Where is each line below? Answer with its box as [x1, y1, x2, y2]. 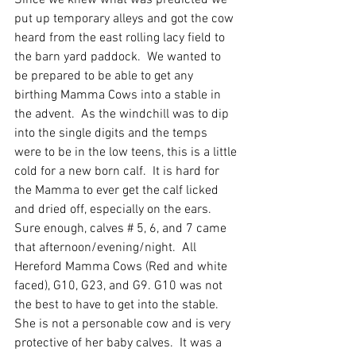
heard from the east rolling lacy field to [14, 30, 228, 47]
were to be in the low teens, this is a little [14, 145, 240, 161]
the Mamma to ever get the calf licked [14, 183, 222, 199]
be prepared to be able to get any [14, 68, 196, 85]
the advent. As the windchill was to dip [14, 106, 232, 123]
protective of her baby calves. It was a [14, 335, 225, 352]
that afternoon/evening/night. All [14, 240, 199, 257]
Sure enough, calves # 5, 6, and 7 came [14, 221, 230, 238]
